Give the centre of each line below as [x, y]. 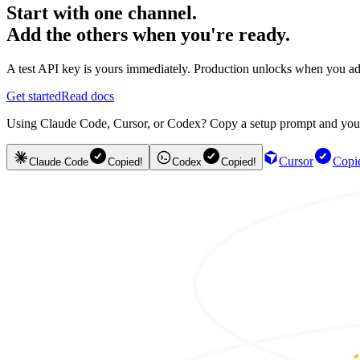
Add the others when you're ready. [148, 34]
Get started [34, 96]
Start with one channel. [102, 12]
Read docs [88, 96]
